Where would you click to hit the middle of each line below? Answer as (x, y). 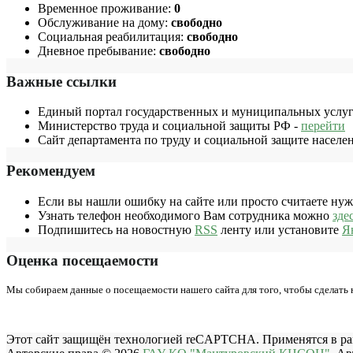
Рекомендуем (51, 171)
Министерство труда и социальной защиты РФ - (169, 126)
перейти (323, 126)
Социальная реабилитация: (112, 37)
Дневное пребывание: (98, 51)
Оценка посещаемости (82, 260)
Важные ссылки (61, 81)
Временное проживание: (106, 9)
